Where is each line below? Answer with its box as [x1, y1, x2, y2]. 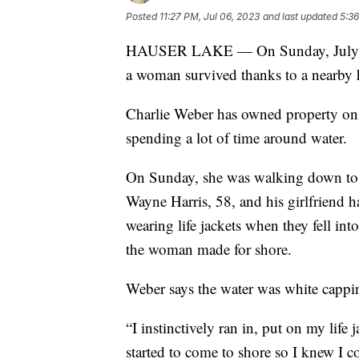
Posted [126, 10, 159, 22]
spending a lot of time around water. [126, 127, 347, 147]
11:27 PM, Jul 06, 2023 [159, 10, 260, 22]
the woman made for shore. [126, 238, 292, 259]
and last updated [263, 10, 337, 22]
